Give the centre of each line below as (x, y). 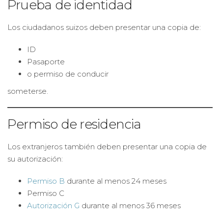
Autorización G (53, 206)
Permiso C (46, 193)
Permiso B (46, 181)
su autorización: (35, 159)
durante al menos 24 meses (116, 181)
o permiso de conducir (68, 74)
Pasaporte (46, 62)
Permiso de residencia (74, 124)
